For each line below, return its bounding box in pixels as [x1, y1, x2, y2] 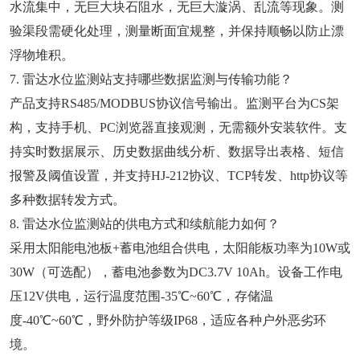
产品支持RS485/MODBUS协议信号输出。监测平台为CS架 [10, 96, 339, 111]
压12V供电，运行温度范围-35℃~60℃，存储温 [10, 289, 273, 304]
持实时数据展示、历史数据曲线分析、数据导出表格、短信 [10, 145, 344, 159]
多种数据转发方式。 [10, 193, 125, 207]
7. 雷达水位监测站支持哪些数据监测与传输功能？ [10, 72, 292, 87]
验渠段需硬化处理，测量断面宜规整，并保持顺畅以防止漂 [10, 24, 344, 39]
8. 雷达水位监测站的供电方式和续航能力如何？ [10, 217, 280, 231]
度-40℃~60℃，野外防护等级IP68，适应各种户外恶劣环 [10, 313, 326, 328]
